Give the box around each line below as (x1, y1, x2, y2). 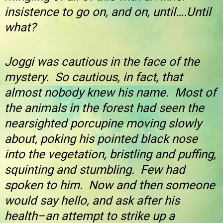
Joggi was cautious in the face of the (4, 55, 200, 69)
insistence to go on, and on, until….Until (4, 4, 211, 19)
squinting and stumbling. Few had (4, 163, 185, 177)
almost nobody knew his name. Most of (4, 86, 216, 100)
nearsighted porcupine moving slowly (4, 116, 202, 131)
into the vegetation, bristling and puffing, (4, 147, 216, 162)
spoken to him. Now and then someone (4, 178, 215, 193)
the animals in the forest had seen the (4, 101, 204, 115)
